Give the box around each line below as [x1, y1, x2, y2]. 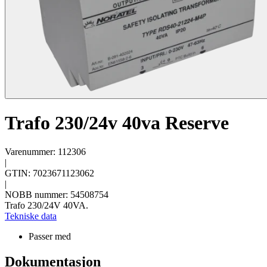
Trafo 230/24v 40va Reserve [5, 111, 229, 133]
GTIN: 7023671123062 [5, 168, 94, 179]
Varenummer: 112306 [5, 147, 86, 157]
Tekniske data [5, 211, 57, 222]
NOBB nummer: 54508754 [5, 190, 108, 200]
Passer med [29, 231, 71, 242]
